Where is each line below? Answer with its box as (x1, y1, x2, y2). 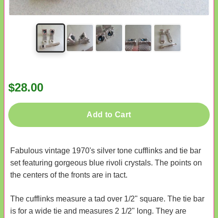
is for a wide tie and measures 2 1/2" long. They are (10, 206, 186, 215)
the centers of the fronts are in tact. (10, 170, 127, 179)
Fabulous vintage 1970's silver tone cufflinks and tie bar (10, 146, 201, 155)
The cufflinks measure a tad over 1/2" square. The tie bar (10, 194, 204, 203)
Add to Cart (87, 110, 131, 119)
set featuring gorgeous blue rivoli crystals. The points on (10, 158, 202, 167)
